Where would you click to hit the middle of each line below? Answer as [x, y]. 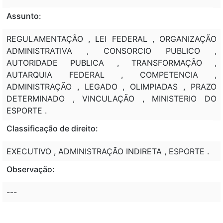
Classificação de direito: [52, 128]
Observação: [31, 169]
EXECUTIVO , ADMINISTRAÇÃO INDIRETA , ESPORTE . [108, 151]
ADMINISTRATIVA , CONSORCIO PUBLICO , [111, 51]
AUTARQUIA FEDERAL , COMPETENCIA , [111, 74]
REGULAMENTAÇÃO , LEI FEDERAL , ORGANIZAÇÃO [111, 39]
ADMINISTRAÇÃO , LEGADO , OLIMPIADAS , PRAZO [111, 86]
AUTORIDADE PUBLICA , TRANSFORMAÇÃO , [111, 62]
